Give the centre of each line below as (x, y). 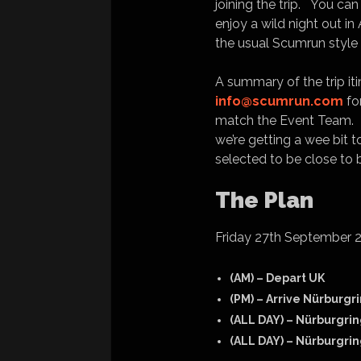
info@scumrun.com (279, 101)
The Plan (264, 200)
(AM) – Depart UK (277, 278)
